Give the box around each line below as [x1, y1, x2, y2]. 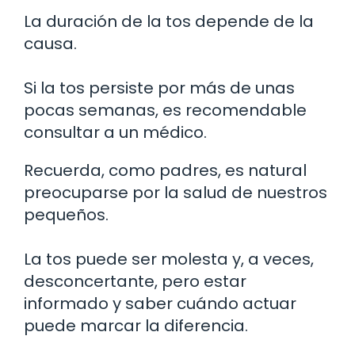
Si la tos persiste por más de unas [24, 76, 295, 99]
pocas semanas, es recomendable [24, 98, 307, 121]
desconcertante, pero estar [24, 269, 246, 292]
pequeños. [24, 203, 109, 226]
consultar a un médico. [24, 120, 207, 143]
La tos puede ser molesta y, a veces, [24, 247, 314, 270]
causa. [24, 32, 77, 55]
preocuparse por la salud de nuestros [24, 181, 327, 204]
